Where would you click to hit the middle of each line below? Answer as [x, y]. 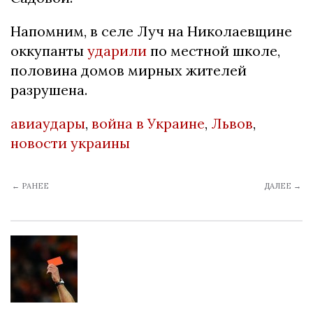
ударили [119, 51]
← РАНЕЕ [30, 186]
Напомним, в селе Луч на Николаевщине [151, 31]
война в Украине [148, 124]
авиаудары [48, 124]
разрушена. [49, 90]
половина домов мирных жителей [129, 71]
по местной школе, [215, 51]
